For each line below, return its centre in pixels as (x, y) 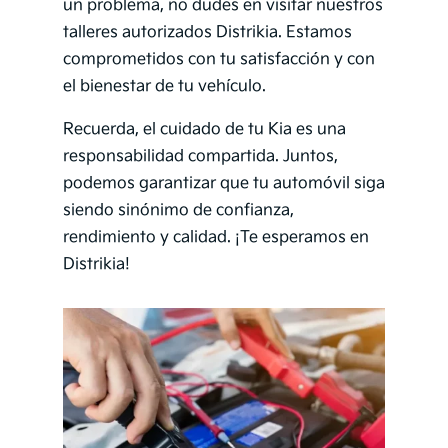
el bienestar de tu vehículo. (164, 87)
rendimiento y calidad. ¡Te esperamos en (215, 238)
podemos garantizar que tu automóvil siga (223, 184)
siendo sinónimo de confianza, (178, 211)
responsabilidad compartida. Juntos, (200, 157)
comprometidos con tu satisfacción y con (218, 60)
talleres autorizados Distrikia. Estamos (207, 33)
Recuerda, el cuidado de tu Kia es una (204, 130)
